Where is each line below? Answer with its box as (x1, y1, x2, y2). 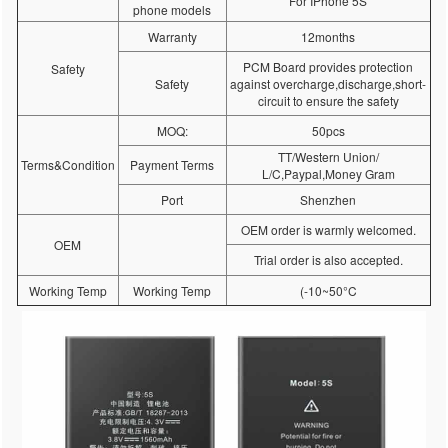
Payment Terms (130, 156, 215, 173)
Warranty (147, 28, 197, 45)
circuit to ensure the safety (257, 92, 399, 109)
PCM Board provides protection (243, 58, 414, 75)
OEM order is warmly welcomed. (240, 221, 416, 238)
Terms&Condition (20, 156, 115, 173)
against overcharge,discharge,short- (230, 75, 427, 92)
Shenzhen (300, 191, 357, 208)
